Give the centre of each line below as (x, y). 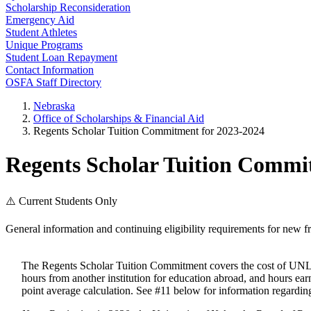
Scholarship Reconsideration (68, 7)
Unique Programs (44, 45)
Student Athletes (41, 32)
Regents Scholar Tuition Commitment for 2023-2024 (149, 131)
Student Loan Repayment (61, 57)
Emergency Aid (40, 20)
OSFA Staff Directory (53, 82)
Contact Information (50, 70)
